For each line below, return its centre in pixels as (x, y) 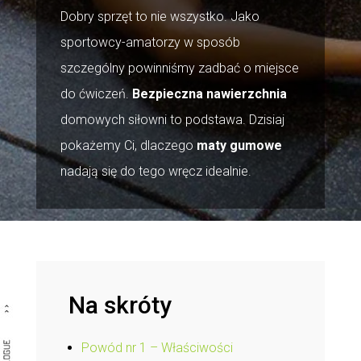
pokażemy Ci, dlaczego (128, 145)
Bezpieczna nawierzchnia (209, 93)
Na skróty (120, 305)
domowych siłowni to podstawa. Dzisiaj (172, 119)
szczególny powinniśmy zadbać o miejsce (179, 68)
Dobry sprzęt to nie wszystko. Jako (160, 16)
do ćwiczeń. (96, 93)
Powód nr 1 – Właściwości (157, 348)
